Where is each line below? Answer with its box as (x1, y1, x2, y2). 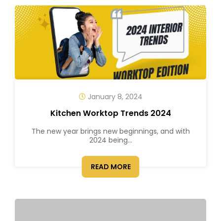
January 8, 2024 (85, 92, 143, 102)
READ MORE (90, 162, 131, 172)
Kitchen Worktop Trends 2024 (50, 108, 171, 119)
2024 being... (89, 135, 132, 145)
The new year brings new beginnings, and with (31, 126, 190, 136)
